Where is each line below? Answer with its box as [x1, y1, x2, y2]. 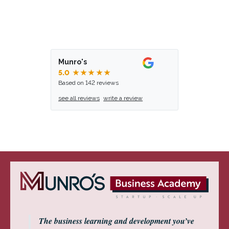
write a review [103, 95, 143, 102]
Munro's [58, 58, 87, 66]
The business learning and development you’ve [39, 215, 194, 226]
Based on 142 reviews [58, 79, 119, 86]
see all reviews [58, 95, 100, 102]
